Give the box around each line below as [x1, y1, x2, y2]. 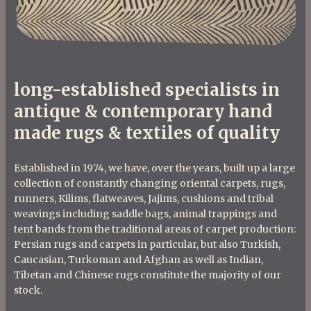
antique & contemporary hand [14, 101, 272, 122]
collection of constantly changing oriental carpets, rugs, [14, 177, 285, 190]
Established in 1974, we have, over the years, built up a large [14, 162, 295, 174]
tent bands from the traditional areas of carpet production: [14, 223, 296, 235]
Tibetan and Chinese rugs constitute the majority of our [14, 269, 281, 281]
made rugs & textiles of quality [14, 122, 280, 144]
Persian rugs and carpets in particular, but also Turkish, [14, 238, 280, 251]
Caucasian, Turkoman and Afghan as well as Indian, [14, 253, 263, 266]
